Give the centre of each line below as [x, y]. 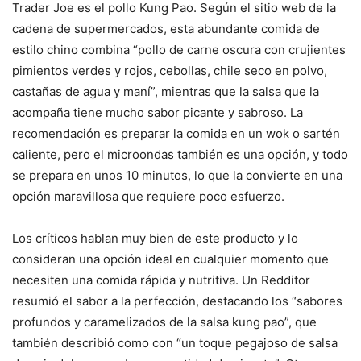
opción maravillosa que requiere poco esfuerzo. [148, 197]
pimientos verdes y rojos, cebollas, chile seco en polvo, [170, 71]
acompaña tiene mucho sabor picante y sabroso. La [158, 113]
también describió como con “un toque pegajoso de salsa [175, 343]
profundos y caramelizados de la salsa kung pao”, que [164, 322]
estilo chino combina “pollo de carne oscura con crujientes [179, 50]
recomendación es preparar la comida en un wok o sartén [176, 134]
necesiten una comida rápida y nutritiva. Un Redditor [161, 280]
